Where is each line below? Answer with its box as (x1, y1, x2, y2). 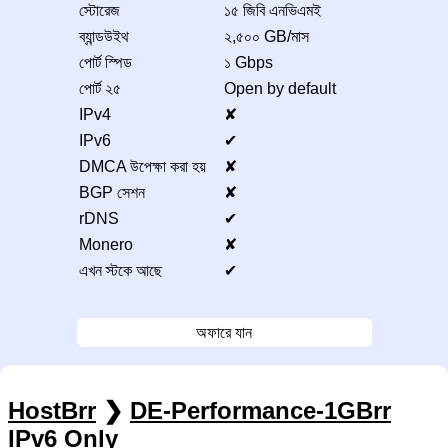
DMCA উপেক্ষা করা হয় (78, 157, 206, 175)
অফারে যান (196, 323, 252, 341)
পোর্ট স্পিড (78, 53, 132, 71)
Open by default (223, 79, 336, 97)
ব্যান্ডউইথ (78, 27, 129, 45)
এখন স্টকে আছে (78, 261, 162, 279)
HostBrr (8, 396, 96, 424)
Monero (78, 235, 133, 253)
